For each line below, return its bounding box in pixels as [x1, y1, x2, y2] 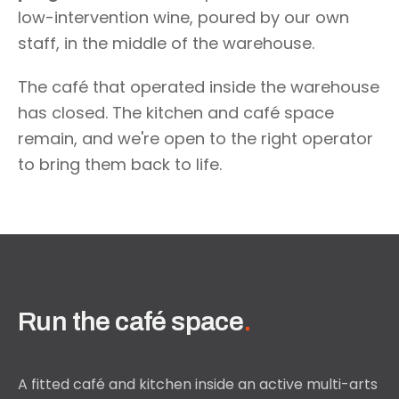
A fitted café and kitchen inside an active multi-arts [18, 374, 378, 395]
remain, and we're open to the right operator [18, 127, 373, 150]
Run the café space [18, 307, 244, 336]
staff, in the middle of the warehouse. [18, 32, 314, 54]
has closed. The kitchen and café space [18, 102, 334, 124]
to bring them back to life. [18, 153, 222, 175]
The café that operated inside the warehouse [18, 76, 379, 98]
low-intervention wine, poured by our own [18, 6, 349, 28]
